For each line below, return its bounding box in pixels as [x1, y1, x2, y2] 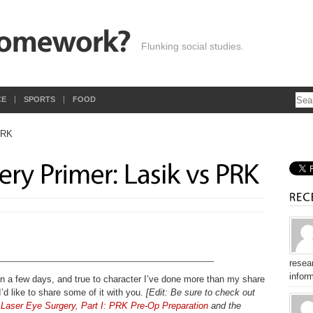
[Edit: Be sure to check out [146, 287, 255, 298]
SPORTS [24, 95, 55, 103]
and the [208, 300, 241, 311]
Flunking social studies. [141, 41, 244, 52]
